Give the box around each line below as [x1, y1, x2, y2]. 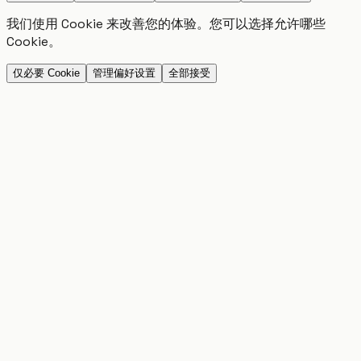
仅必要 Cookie [13, 67, 80, 79]
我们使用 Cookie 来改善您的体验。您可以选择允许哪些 [6, 15, 326, 32]
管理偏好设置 [93, 67, 156, 79]
